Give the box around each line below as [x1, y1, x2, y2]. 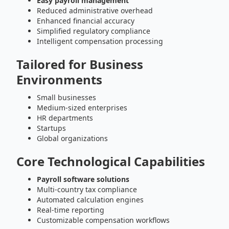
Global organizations [37, 133, 108, 143]
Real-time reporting [37, 205, 104, 215]
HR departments [37, 113, 93, 123]
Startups [37, 123, 66, 133]
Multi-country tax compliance [37, 185, 137, 194]
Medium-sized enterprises [37, 103, 127, 112]
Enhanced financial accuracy [37, 16, 134, 26]
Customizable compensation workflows [37, 215, 170, 225]
